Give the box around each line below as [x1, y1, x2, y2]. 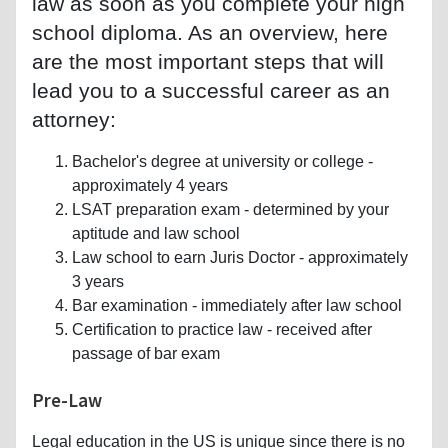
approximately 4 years [72, 176, 228, 194]
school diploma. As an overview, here [32, 20, 388, 44]
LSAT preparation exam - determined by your [72, 200, 389, 218]
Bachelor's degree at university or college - [72, 152, 373, 170]
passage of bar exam [72, 344, 220, 362]
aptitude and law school [72, 224, 240, 242]
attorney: [32, 107, 116, 131]
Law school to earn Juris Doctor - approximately [72, 248, 408, 266]
